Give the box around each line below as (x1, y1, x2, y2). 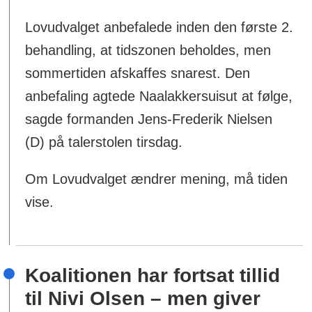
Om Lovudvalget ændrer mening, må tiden (25, 171, 288, 187)
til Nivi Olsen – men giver (25, 287, 261, 309)
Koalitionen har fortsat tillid (25, 264, 281, 286)
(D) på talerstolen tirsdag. (25, 134, 183, 150)
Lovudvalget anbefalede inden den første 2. (25, 19, 294, 35)
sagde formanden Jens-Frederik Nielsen (25, 111, 273, 127)
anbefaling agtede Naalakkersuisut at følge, (25, 88, 293, 104)
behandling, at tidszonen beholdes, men (25, 42, 272, 58)
